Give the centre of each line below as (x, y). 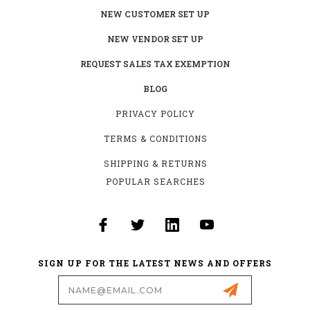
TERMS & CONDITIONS (155, 139)
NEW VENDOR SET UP (155, 39)
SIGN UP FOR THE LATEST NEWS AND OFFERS (155, 263)
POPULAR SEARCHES (155, 182)
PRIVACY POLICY (155, 114)
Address (36, 290)
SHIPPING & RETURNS (155, 164)
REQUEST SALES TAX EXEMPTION (155, 64)
